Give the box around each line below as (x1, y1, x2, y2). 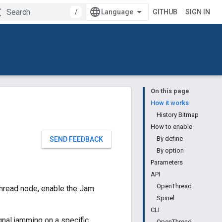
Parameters (151, 159, 183, 166)
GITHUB (153, 8, 177, 16)
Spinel (157, 194, 174, 202)
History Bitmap (157, 111, 199, 118)
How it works (151, 99, 189, 107)
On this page (151, 87, 189, 95)
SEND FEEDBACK (50, 135, 103, 143)
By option (157, 147, 184, 154)
